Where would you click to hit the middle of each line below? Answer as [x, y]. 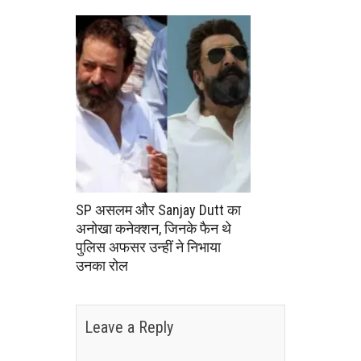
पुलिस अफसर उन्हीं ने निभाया [148, 247]
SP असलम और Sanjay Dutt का [158, 210]
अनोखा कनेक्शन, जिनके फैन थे [154, 228]
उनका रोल [102, 265]
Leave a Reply [129, 328]
